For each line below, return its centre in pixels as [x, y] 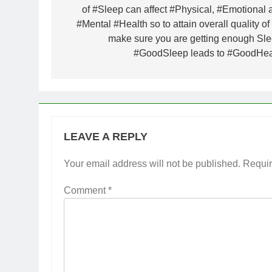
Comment [86, 190]
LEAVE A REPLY [106, 136]
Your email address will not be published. [152, 163]
